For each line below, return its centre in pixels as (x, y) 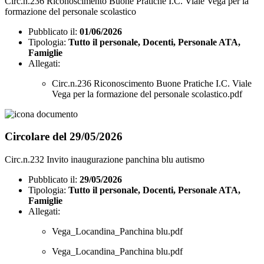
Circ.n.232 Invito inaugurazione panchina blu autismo (105, 160)
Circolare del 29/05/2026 (64, 137)
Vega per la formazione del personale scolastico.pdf (147, 94)
